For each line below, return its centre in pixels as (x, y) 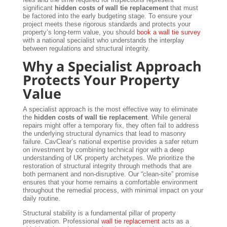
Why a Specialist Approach (112, 66)
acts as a (174, 221)
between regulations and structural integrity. (86, 48)
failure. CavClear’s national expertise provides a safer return (110, 141)
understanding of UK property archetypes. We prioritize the (108, 158)
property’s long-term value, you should (80, 32)
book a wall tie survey (168, 32)
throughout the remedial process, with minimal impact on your (113, 190)
